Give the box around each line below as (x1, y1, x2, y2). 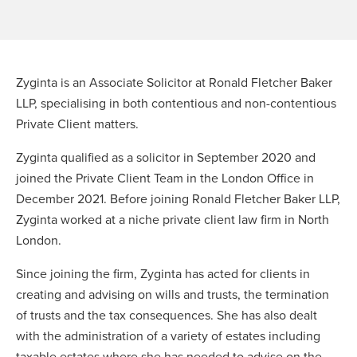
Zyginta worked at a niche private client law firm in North (16, 210, 329, 228)
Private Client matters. (16, 115, 142, 132)
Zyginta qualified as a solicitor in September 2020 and (16, 148, 316, 166)
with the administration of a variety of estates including (16, 327, 320, 344)
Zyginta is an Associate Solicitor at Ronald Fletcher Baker (16, 73, 332, 91)
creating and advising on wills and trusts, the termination (16, 285, 329, 303)
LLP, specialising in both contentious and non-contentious (16, 94, 336, 112)
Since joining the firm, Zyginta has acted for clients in (16, 265, 310, 282)
